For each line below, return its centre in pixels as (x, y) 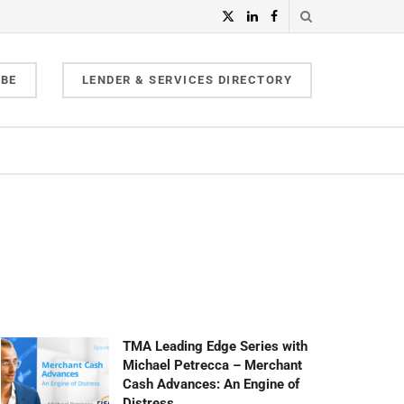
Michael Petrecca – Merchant (212, 365)
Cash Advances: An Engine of (211, 384)
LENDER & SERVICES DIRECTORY (187, 79)
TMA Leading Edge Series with (215, 346)
